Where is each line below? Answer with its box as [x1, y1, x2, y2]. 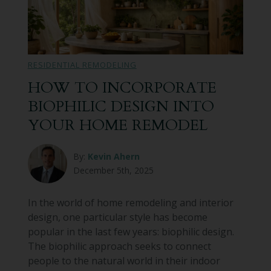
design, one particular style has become [27, 210, 207, 224]
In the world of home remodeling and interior [27, 195, 233, 209]
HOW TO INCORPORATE [27, 77, 217, 98]
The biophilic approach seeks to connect [27, 239, 211, 253]
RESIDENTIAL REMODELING [27, 59, 137, 70]
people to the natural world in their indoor [27, 253, 220, 267]
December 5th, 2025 [73, 165, 154, 177]
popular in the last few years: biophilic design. [27, 224, 234, 238]
